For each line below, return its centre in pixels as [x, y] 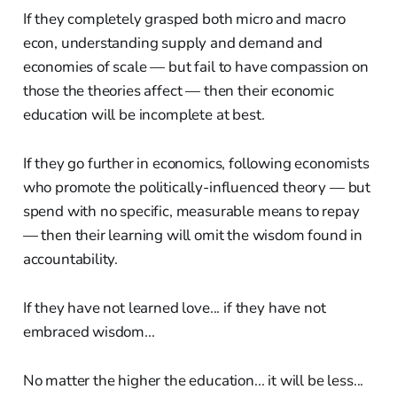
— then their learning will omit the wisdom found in [193, 235]
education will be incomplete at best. [144, 114]
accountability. [70, 259]
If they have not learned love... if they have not [174, 307]
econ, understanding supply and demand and [172, 43]
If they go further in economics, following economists [196, 163]
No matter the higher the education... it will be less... [193, 380]
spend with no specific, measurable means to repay [191, 211]
